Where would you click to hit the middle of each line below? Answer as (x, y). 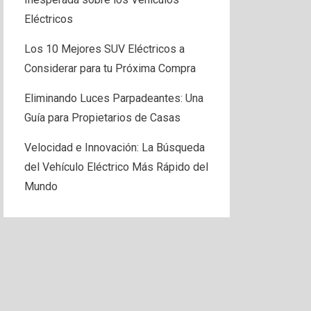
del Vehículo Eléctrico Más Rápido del (116, 167)
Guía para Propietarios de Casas (102, 118)
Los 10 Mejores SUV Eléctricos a (104, 49)
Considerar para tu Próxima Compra (110, 69)
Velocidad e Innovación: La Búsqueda (114, 148)
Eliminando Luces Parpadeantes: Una (114, 99)
